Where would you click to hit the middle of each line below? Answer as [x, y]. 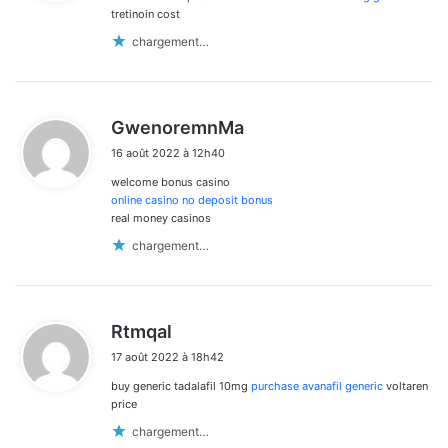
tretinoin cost [145, 14]
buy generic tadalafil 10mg [181, 386]
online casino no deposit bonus [192, 200]
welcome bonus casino [170, 182]
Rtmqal [141, 332]
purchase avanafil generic [317, 386]
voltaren [405, 386]
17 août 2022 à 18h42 [167, 357]
